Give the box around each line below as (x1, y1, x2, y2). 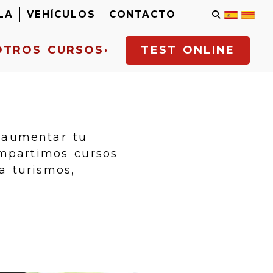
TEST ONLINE (141, 43, 235, 57)
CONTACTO (108, 9, 176, 20)
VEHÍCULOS (27, 9, 96, 20)
